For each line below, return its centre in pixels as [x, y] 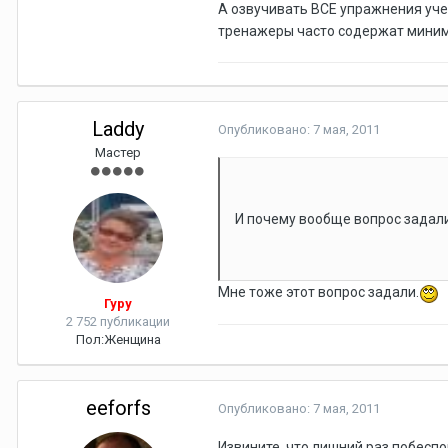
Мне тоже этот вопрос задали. [318, 292]
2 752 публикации [118, 321]
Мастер [118, 152]
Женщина [132, 339]
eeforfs [118, 408]
